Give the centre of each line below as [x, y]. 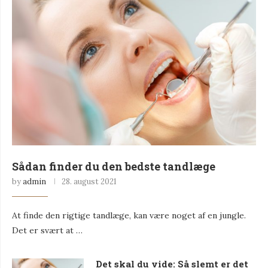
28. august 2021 [89, 181]
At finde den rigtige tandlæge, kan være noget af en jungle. [129, 215]
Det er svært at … [47, 230]
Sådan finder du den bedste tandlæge [114, 166]
